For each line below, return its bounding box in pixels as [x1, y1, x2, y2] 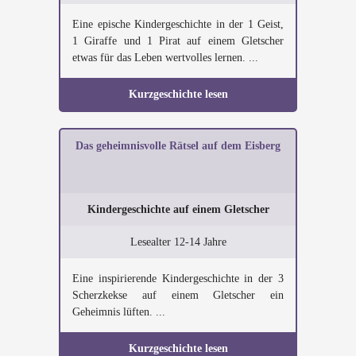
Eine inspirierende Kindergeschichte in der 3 [72, 273, 284, 284]
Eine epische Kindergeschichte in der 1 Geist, [72, 18, 284, 30]
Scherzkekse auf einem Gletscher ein [72, 289, 284, 301]
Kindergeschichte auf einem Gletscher [87, 203, 269, 215]
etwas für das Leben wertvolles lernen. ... [72, 52, 258, 64]
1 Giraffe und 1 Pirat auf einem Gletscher [72, 35, 284, 47]
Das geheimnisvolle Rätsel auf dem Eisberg [75, 140, 281, 152]
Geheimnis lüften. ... [72, 306, 165, 318]
